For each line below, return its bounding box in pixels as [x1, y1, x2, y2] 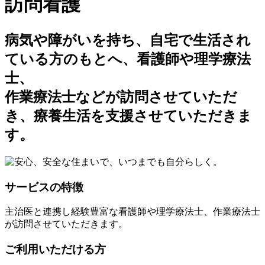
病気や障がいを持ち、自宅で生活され [5, 32, 251, 48]
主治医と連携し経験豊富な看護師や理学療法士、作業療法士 [5, 206, 260, 217]
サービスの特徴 [5, 180, 83, 193]
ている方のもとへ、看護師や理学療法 [5, 51, 251, 67]
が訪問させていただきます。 [5, 219, 128, 230]
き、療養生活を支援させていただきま [5, 108, 252, 124]
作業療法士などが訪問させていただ [5, 89, 237, 105]
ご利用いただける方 [5, 243, 106, 256]
